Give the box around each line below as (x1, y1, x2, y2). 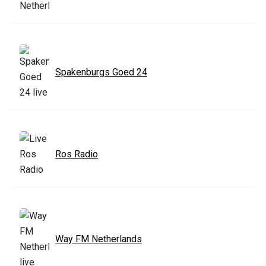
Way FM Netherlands (55, 233, 142, 245)
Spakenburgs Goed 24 (55, 66, 147, 78)
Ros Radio (55, 148, 98, 160)
